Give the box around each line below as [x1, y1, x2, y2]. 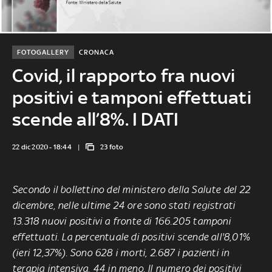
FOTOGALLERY [16, 47, 69, 56]
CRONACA [78, 47, 114, 56]
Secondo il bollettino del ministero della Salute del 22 [12, 183, 251, 195]
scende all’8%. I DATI [12, 108, 179, 130]
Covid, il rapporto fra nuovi [12, 64, 236, 86]
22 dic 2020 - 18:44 [12, 142, 72, 151]
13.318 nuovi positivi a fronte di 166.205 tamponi [12, 214, 231, 227]
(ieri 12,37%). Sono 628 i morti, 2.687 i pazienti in [12, 246, 229, 259]
